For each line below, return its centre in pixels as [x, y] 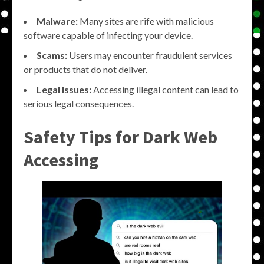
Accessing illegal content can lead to [165, 89]
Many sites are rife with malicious [146, 21]
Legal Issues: [64, 89]
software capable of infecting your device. [108, 35]
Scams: [52, 55]
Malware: [57, 21]
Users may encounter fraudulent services [150, 55]
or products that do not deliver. [85, 69]
